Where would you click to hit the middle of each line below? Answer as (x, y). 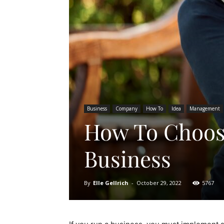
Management (205, 108)
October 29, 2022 (159, 183)
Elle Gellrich (111, 183)
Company (126, 108)
